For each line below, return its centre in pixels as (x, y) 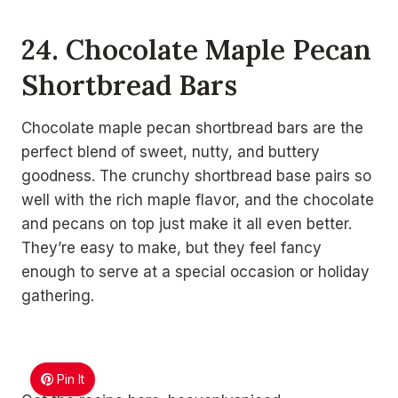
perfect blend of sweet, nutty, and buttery (171, 152)
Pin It (71, 379)
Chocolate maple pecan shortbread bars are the (192, 128)
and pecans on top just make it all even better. (187, 224)
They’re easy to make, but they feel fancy (171, 248)
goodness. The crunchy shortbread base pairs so (196, 176)
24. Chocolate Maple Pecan (196, 49)
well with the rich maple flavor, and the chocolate (198, 200)
